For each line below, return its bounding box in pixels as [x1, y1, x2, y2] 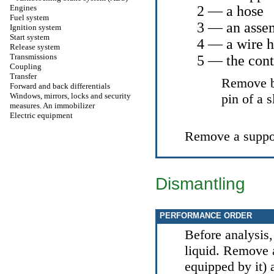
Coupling [10, 62, 42, 71]
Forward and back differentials [10, 81, 110, 91]
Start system [10, 32, 50, 42]
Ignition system [10, 23, 61, 32]
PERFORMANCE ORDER [157, 211, 252, 220]
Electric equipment [10, 111, 73, 120]
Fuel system [10, 13, 49, 22]
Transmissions [10, 52, 57, 61]
